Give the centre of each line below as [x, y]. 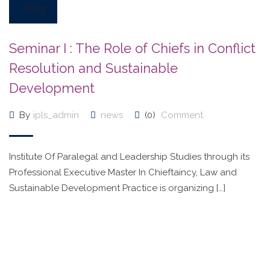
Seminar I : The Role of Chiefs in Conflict [132, 48]
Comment [181, 115]
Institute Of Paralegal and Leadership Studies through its [129, 157]
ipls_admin [56, 115]
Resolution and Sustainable [93, 68]
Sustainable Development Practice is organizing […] [117, 188]
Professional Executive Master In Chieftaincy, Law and [123, 172]
